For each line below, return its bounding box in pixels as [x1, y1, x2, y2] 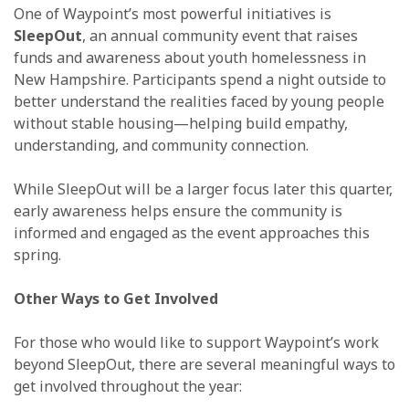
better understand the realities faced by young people [14, 90, 384, 111]
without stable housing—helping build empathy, [14, 112, 348, 133]
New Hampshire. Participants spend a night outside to [14, 68, 386, 89]
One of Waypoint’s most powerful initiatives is [14, 3, 331, 24]
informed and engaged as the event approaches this [14, 222, 370, 243]
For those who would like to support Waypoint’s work [14, 331, 379, 352]
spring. [14, 244, 61, 265]
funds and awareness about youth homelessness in [14, 47, 366, 68]
